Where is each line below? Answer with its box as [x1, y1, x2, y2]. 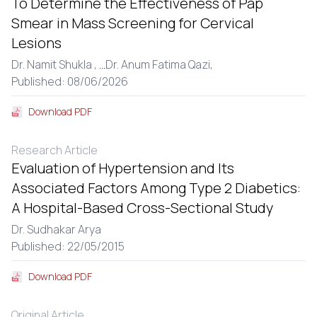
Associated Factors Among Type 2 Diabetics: [11, 178, 301, 198]
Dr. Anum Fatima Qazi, [105, 57, 213, 73]
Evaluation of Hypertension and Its [11, 158, 234, 178]
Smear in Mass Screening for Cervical [11, 13, 254, 33]
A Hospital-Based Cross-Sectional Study [11, 198, 273, 218]
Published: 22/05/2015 [11, 238, 125, 255]
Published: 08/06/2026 [11, 74, 128, 90]
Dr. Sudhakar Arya [11, 221, 101, 238]
